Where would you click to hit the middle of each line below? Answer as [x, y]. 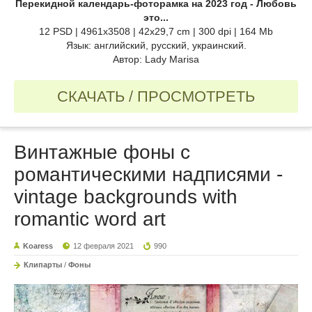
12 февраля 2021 [104, 246]
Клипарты [43, 265]
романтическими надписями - [148, 175]
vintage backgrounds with [126, 197]
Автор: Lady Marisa [156, 60]
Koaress [38, 246]
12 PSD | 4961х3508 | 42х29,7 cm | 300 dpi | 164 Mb [156, 32]
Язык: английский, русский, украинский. [156, 46]
